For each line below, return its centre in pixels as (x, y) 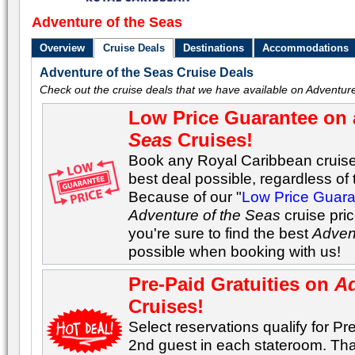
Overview (63, 48)
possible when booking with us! (235, 251)
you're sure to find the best (221, 233)
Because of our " (185, 197)
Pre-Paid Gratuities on (232, 284)
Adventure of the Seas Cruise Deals (147, 73)
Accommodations (306, 48)
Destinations (214, 48)
